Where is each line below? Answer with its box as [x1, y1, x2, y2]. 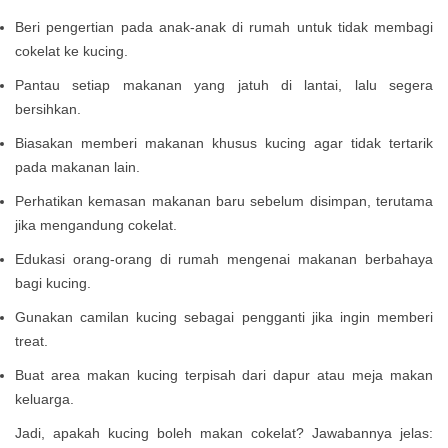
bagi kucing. [15, 275, 91, 292]
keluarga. [15, 391, 74, 408]
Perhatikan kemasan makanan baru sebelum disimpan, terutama [15, 193, 433, 210]
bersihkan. [15, 101, 81, 118]
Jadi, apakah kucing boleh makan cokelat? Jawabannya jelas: [15, 425, 433, 442]
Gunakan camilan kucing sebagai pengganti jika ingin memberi [15, 309, 433, 326]
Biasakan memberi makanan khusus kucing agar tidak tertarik [15, 135, 433, 152]
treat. [15, 333, 48, 350]
